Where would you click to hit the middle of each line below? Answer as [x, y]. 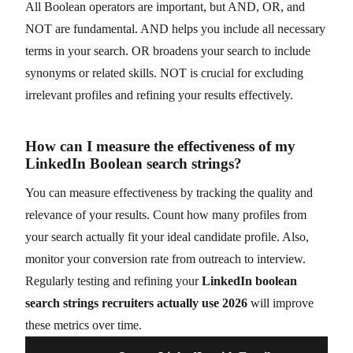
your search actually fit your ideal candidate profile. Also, [167, 236]
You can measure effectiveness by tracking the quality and [169, 192]
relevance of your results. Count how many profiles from [166, 214]
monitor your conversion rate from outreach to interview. [165, 258]
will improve [281, 303]
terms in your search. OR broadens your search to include [168, 50]
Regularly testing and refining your [113, 281]
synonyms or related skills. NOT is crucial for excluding [164, 72]
